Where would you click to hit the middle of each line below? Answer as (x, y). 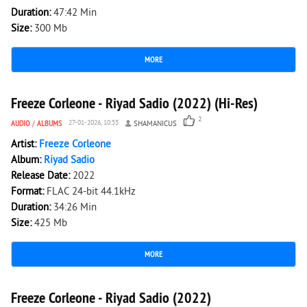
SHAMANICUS (155, 124)
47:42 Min (75, 13)
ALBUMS (49, 123)
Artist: (25, 145)
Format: (29, 192)
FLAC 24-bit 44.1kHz (91, 192)
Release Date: (42, 176)
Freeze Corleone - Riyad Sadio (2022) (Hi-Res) (134, 103)
